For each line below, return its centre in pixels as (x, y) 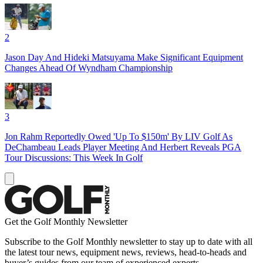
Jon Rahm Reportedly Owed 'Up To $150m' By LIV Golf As (119, 136)
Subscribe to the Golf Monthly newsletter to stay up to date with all (129, 241)
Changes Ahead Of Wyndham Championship (89, 68)
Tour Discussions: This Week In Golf (74, 157)
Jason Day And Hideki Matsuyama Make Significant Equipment (124, 57)
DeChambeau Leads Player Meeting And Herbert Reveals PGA (123, 147)
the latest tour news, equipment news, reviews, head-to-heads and (126, 252)
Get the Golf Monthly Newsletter (66, 221)
